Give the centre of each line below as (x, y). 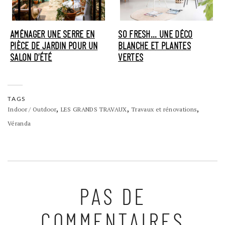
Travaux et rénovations (164, 109)
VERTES (131, 58)
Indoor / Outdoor (32, 109)
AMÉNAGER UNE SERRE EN (52, 35)
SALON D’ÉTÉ (31, 58)
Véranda (19, 124)
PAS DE (113, 198)
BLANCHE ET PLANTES (154, 46)
